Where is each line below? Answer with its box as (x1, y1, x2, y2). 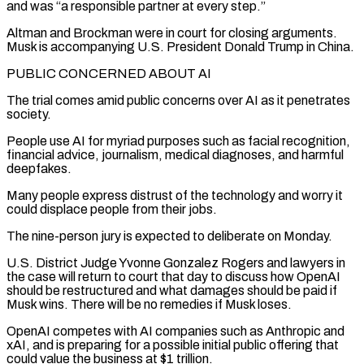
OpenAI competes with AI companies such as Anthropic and (6, 323, 344, 338)
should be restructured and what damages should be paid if (6, 283, 337, 297)
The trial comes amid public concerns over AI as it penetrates (6, 93, 350, 107)
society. (6, 106, 51, 121)
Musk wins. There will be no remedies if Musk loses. (6, 297, 292, 311)
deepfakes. (6, 161, 71, 175)
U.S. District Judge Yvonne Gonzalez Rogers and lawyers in (6, 255, 345, 270)
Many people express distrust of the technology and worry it (6, 188, 343, 202)
